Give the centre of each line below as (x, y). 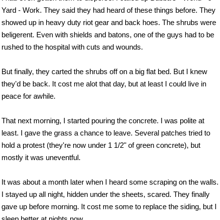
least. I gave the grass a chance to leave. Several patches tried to (106, 133)
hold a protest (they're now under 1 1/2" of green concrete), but (101, 145)
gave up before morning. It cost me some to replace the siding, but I (109, 206)
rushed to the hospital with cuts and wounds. (72, 47)
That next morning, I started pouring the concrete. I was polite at (103, 121)
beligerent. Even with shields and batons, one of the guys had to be (108, 35)
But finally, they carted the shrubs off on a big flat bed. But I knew (104, 71)
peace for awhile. (28, 96)
